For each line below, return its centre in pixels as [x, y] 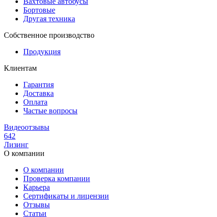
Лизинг [16, 144]
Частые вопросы [50, 110]
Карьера [37, 187]
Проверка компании [57, 178]
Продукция [42, 51]
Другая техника [49, 18]
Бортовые [39, 10]
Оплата [35, 102]
